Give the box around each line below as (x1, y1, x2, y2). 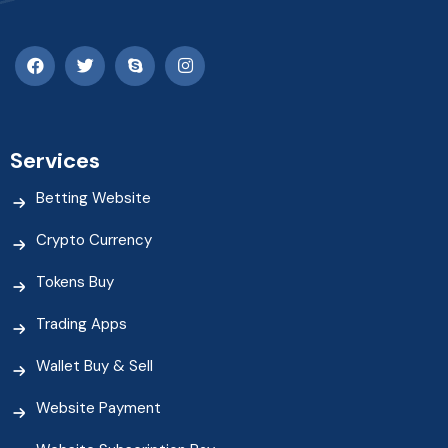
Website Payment (36, 397, 161, 418)
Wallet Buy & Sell (36, 355, 153, 376)
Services (10, 145, 100, 175)
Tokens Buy (36, 271, 114, 292)
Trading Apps (36, 313, 127, 334)
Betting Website (36, 187, 151, 208)
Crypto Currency (36, 229, 152, 250)
